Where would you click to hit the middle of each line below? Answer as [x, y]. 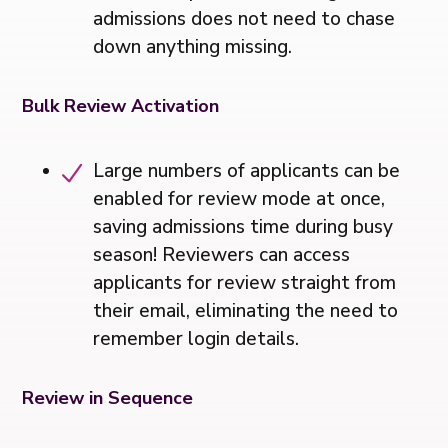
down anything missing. [193, 46]
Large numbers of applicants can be [247, 170]
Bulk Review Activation [121, 105]
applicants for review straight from [245, 282]
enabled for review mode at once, [239, 198]
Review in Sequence [108, 397]
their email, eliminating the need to [246, 310]
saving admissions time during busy [243, 226]
